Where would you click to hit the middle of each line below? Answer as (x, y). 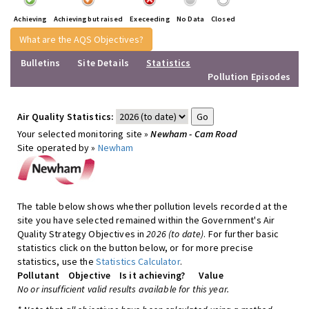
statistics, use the (57, 261)
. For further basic (241, 234)
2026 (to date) (175, 234)
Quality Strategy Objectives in (82, 234)
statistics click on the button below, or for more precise (135, 248)
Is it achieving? (152, 275)
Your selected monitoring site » (84, 134)
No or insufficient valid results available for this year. (123, 289)
